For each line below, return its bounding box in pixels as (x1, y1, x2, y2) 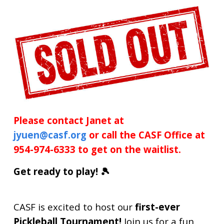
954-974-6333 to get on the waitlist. (13, 143, 181, 156)
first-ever (134, 200, 180, 213)
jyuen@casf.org (13, 128, 86, 141)
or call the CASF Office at (86, 128, 205, 141)
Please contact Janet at (13, 114, 124, 127)
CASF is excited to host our (13, 200, 135, 213)
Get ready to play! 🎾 (13, 165, 110, 178)
